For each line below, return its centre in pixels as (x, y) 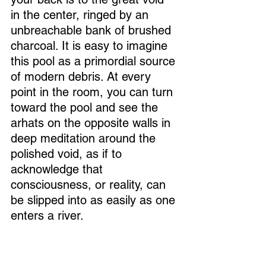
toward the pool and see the (86, 108)
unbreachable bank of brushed (93, 31)
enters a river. (49, 216)
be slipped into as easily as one (95, 200)
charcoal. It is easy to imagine (91, 46)
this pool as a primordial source (95, 61)
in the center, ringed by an (81, 15)
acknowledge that (58, 170)
